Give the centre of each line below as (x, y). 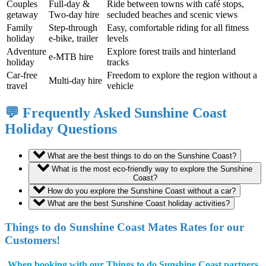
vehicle (120, 86)
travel (17, 86)
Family (20, 28)
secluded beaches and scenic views (172, 15)
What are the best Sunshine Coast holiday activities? (139, 204)
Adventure (26, 52)
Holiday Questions (61, 129)
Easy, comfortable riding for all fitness (178, 28)
